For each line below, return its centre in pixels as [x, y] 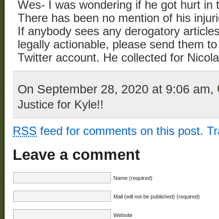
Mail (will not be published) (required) [157, 196]
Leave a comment [76, 154]
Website [123, 215]
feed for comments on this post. [120, 131]
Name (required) [133, 178]
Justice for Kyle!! [61, 105]
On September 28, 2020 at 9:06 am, [117, 89]
